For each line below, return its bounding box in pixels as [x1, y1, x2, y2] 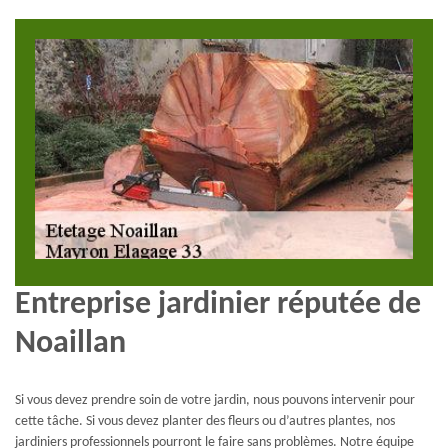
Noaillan [15, 327, 126, 360]
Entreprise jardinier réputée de [15, 288, 421, 321]
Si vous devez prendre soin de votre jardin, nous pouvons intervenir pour [15, 393, 415, 409]
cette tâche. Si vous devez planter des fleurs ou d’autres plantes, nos [15, 414, 395, 430]
